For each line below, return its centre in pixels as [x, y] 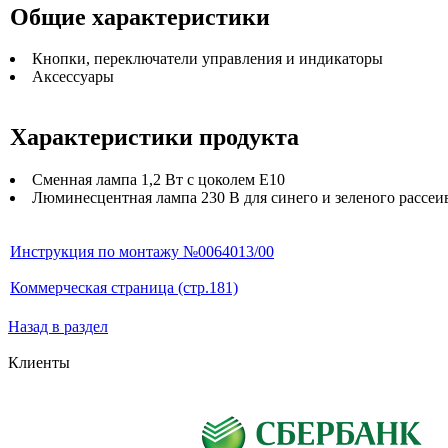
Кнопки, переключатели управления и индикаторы [207, 59]
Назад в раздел [58, 326]
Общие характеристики [140, 16]
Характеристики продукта [154, 137]
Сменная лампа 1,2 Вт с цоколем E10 [158, 180]
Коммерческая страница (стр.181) [124, 288]
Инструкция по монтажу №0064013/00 [142, 252]
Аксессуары [73, 77]
